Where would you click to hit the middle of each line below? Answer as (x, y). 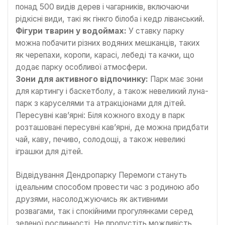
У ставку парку (155, 31)
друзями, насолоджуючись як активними (92, 199)
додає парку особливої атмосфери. (81, 67)
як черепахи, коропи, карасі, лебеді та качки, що (105, 55)
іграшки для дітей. (49, 151)
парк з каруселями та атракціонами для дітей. (101, 103)
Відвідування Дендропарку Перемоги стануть (101, 175)
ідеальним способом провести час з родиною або (107, 187)
